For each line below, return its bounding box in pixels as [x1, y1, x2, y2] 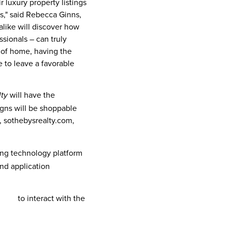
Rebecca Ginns [26, 8, 79, 20]
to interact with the [16, 192, 85, 204]
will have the [10, 89, 55, 101]
